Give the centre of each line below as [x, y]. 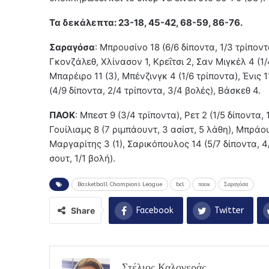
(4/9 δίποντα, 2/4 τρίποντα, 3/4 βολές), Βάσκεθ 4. [155, 90]
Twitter [229, 210]
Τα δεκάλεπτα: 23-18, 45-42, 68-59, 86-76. [146, 22]
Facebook [155, 210]
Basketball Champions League [120, 184]
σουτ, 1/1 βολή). [82, 158]
